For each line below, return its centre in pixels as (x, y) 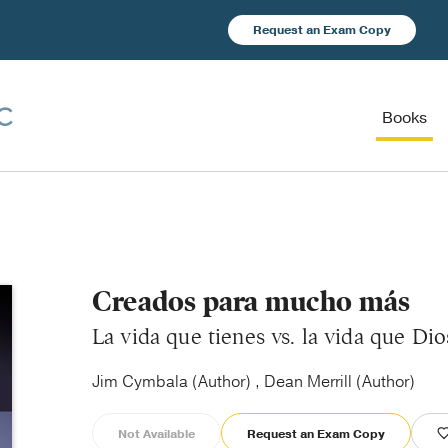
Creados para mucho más (251, 301)
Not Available (156, 434)
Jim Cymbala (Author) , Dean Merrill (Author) (253, 382)
